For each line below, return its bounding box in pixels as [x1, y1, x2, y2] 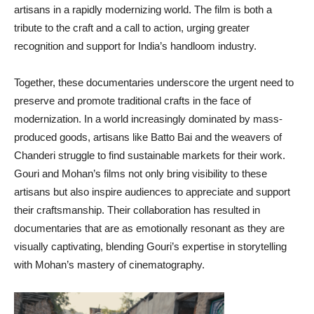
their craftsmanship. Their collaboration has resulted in [14, 204, 260, 217]
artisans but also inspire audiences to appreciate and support [14, 186, 290, 198]
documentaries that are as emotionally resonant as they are [14, 222, 285, 235]
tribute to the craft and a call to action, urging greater [14, 22, 250, 34]
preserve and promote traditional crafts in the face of [14, 95, 251, 107]
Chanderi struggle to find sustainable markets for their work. [14, 149, 285, 162]
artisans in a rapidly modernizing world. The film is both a [14, 4, 272, 16]
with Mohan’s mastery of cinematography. [14, 259, 205, 271]
